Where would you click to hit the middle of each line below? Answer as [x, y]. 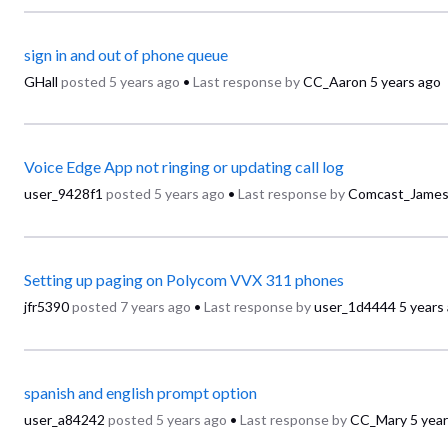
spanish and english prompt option [140, 392]
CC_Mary [378, 419]
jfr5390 [46, 306]
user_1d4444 [355, 306]
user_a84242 [64, 419]
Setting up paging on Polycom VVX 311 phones [184, 279]
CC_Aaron [335, 81]
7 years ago [155, 306]
